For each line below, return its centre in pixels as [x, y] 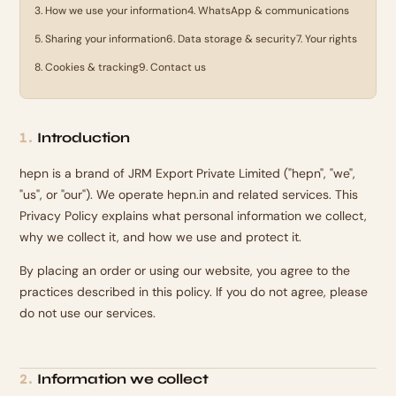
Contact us [179, 67]
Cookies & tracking [92, 67]
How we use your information [117, 11]
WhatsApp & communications [274, 11]
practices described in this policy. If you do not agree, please [194, 292]
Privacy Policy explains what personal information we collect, [194, 216]
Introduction [84, 137]
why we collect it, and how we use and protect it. [161, 237]
